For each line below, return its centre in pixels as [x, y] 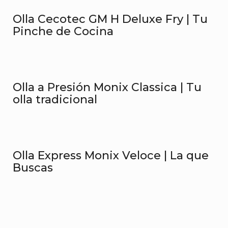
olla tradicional [55, 99]
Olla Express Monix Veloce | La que [111, 155]
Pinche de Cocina [63, 31]
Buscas [33, 168]
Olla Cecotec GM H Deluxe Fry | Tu [110, 19]
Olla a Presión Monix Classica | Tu [107, 87]
